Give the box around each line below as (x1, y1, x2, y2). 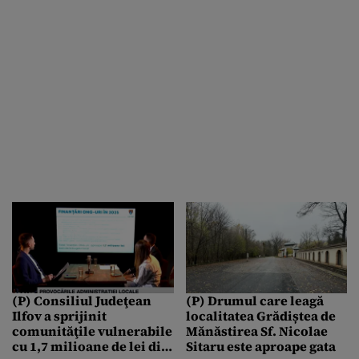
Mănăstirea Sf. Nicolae (185, 321, 328, 340)
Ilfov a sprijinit (12, 306, 107, 325)
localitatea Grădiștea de (185, 306, 336, 325)
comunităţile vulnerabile (12, 321, 172, 340)
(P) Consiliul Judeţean (12, 291, 151, 309)
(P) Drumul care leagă (185, 291, 324, 309)
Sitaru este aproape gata (185, 337, 336, 355)
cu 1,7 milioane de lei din (12, 337, 170, 355)
